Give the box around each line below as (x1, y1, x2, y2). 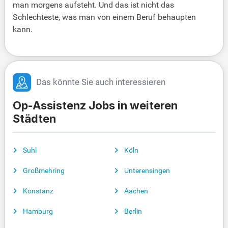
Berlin (124, 207, 142, 216)
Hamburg (23, 207, 53, 216)
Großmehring (23, 166, 65, 175)
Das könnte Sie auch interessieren (36, 77, 165, 88)
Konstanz (23, 187, 53, 195)
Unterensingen (124, 166, 170, 175)
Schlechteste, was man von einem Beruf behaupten (13, 12, 196, 22)
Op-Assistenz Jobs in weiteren (13, 99, 178, 112)
